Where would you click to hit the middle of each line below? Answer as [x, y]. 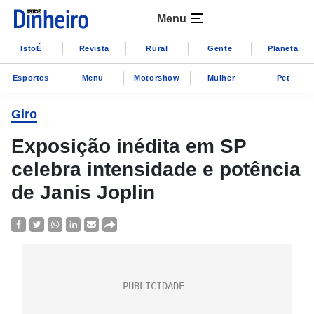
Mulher [221, 77]
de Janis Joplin [83, 192]
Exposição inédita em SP [129, 146]
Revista [94, 48]
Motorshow [157, 77]
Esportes [30, 77]
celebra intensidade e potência [156, 169]
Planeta [283, 48]
